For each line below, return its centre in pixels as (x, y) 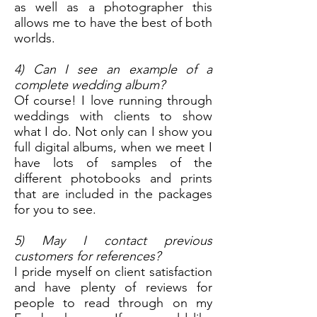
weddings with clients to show (113, 116)
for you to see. (57, 209)
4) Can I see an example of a (113, 69)
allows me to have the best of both (113, 23)
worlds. (36, 38)
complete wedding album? (90, 85)
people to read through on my (113, 303)
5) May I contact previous (113, 241)
